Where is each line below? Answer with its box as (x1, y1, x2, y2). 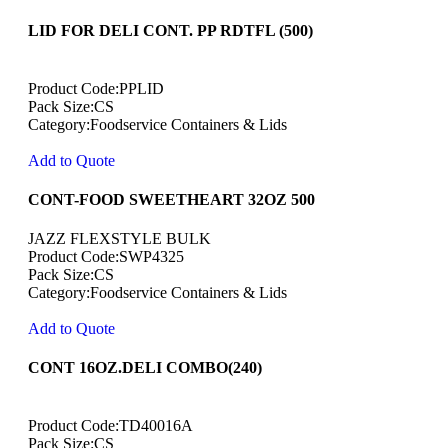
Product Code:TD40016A (28, 416, 193, 434)
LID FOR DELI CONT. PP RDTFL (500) (28, 22, 313, 40)
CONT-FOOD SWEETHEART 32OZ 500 (28, 190, 315, 208)
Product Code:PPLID (28, 79, 164, 97)
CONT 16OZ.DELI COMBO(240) (28, 359, 262, 377)
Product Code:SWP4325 (28, 248, 184, 266)
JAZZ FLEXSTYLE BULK (28, 230, 211, 248)
